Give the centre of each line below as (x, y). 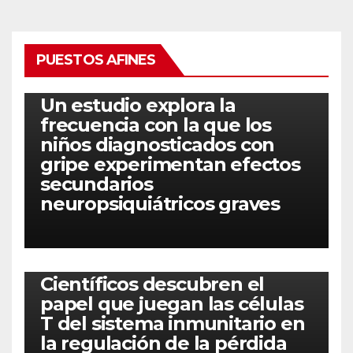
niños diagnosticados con (158, 145)
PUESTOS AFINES (96, 60)
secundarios (97, 184)
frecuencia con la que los (156, 125)
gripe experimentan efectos (170, 164)
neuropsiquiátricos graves (160, 204)
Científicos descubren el (152, 284)
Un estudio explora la (138, 105)
